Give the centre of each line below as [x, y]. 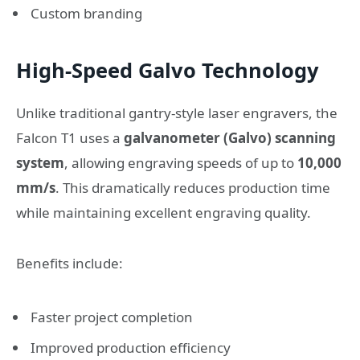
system [40, 163]
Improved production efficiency [131, 348]
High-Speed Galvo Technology [168, 70]
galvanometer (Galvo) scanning [230, 138]
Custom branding [86, 14]
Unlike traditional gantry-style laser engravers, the [177, 113]
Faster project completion [112, 317]
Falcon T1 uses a [70, 138]
